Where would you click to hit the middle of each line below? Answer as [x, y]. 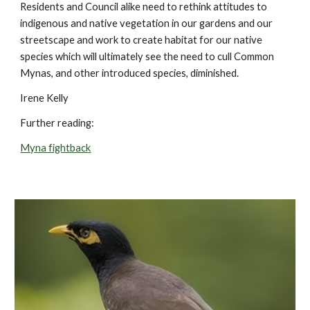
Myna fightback [56, 148]
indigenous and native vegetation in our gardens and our [147, 23]
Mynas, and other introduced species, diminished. [130, 73]
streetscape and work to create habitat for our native [142, 40]
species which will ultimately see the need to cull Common [147, 56]
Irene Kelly [45, 98]
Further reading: [57, 123]
